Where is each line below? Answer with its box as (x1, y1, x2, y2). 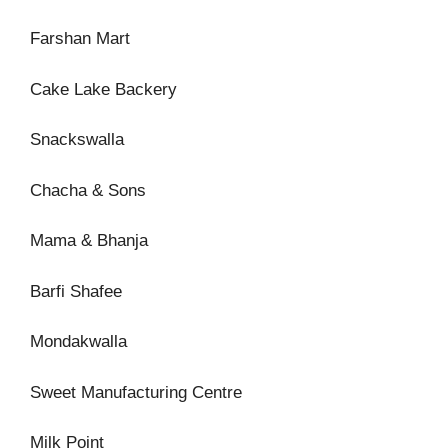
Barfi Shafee (30, 281, 122, 301)
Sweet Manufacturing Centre (30, 382, 242, 402)
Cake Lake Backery (30, 79, 177, 99)
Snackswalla (30, 130, 124, 149)
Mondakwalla (30, 332, 127, 351)
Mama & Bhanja (30, 231, 148, 250)
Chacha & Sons (30, 180, 146, 200)
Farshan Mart (30, 29, 130, 48)
